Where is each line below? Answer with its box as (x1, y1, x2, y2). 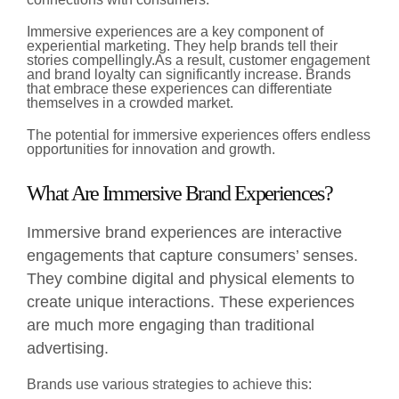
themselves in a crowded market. (27, 94, 233, 110)
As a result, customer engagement (155, 52, 370, 68)
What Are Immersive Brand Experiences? (27, 181, 332, 205)
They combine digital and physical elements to (27, 269, 354, 288)
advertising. (27, 338, 109, 357)
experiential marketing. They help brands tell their (27, 37, 338, 53)
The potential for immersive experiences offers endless (27, 126, 370, 142)
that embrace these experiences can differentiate (27, 80, 332, 96)
